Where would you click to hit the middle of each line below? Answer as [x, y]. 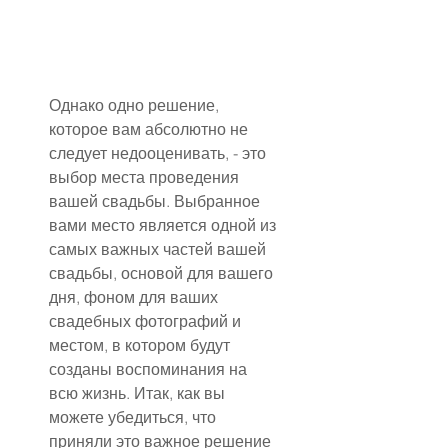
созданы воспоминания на [150, 369]
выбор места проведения [146, 177]
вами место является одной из [164, 225]
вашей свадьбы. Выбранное [156, 201]
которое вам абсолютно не [150, 129]
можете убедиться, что [134, 417]
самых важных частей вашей [159, 249]
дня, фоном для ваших [135, 297]
